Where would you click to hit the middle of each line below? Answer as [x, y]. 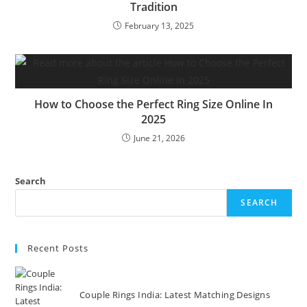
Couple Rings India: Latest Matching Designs [175, 294]
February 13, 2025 [159, 25]
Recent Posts [58, 248]
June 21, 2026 [159, 138]
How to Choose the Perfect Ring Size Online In [153, 104]
